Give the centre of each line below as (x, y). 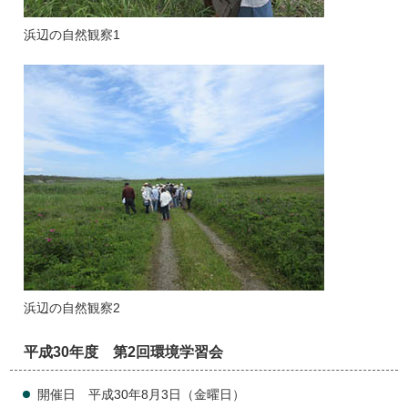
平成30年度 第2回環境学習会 (124, 352)
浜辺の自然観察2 (72, 309)
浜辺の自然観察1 (72, 36)
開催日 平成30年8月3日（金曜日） (142, 395)
